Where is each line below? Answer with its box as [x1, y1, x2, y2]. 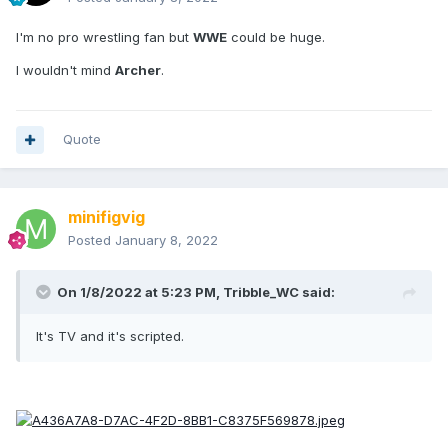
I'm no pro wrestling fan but [16, 29, 193, 46]
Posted [68, 232, 115, 249]
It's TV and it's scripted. [36, 328, 188, 345]
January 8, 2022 [115, 232, 218, 249]
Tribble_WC [223, 284, 299, 301]
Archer [115, 62, 161, 79]
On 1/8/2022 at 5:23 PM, [57, 284, 223, 301]
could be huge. [227, 29, 325, 46]
